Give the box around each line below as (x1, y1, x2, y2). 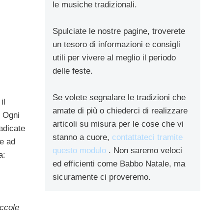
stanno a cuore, (53, 132, 112, 142)
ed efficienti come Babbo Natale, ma (53, 159, 185, 168)
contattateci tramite (112, 132, 183, 142)
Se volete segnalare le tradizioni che (53, 92, 186, 102)
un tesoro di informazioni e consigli (53, 39, 180, 49)
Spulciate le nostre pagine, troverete (53, 26, 185, 36)
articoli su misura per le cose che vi (53, 119, 184, 129)
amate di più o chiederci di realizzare (53, 106, 188, 115)
